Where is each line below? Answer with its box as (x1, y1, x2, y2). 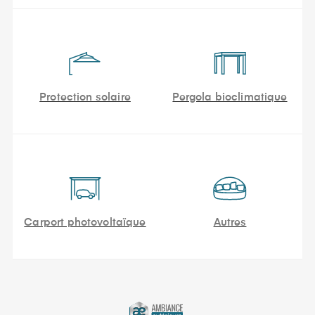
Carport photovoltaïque (24, 217, 146, 228)
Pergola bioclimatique (172, 92, 288, 103)
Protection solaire (39, 92, 131, 103)
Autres (213, 217, 247, 228)
